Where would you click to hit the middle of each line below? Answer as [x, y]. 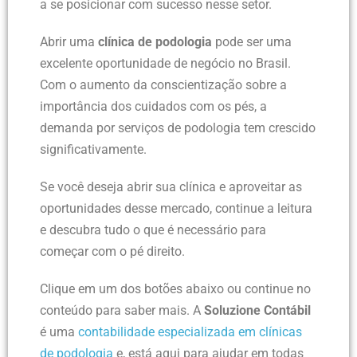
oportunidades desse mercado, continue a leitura [176, 208]
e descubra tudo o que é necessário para [153, 229]
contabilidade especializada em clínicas [190, 331]
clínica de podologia [155, 41]
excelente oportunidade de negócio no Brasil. [165, 63]
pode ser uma [252, 41]
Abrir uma [69, 41]
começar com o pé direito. [112, 251]
